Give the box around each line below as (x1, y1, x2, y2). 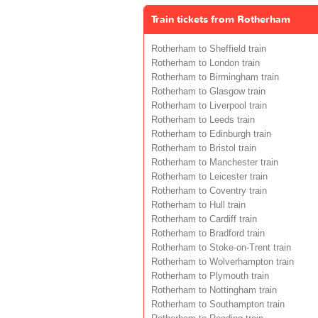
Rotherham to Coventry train (151, 185, 267, 196)
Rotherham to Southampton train (151, 299, 285, 309)
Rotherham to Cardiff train (151, 214, 257, 224)
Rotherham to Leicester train (151, 171, 268, 182)
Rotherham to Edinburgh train (151, 128, 271, 139)
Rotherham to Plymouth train (151, 270, 269, 281)
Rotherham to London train (151, 57, 260, 68)
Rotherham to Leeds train (151, 114, 255, 125)
